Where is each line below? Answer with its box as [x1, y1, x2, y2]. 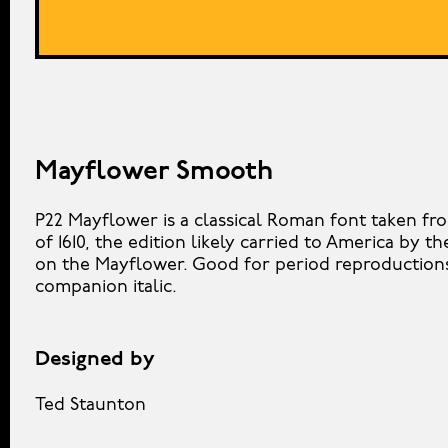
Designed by [35, 349, 155, 371]
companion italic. [35, 278, 177, 298]
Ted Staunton [35, 396, 146, 416]
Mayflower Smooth [35, 159, 273, 187]
